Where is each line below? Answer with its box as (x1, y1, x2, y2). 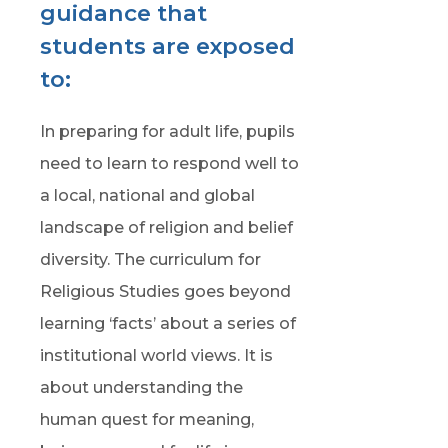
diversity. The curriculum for (39, 250, 261, 269)
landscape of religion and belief (39, 218, 293, 237)
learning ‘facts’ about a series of (39, 314, 296, 333)
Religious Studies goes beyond (39, 282, 291, 301)
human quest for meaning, (39, 410, 254, 429)
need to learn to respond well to (39, 154, 299, 173)
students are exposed (39, 32, 295, 60)
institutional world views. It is (39, 346, 273, 365)
